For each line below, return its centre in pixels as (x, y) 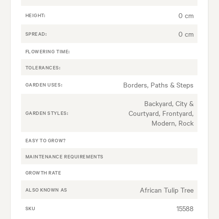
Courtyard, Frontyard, (161, 113)
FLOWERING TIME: (47, 51)
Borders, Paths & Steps (158, 85)
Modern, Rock (172, 123)
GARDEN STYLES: (47, 113)
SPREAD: (36, 34)
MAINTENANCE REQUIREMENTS (64, 156)
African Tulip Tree (166, 190)
